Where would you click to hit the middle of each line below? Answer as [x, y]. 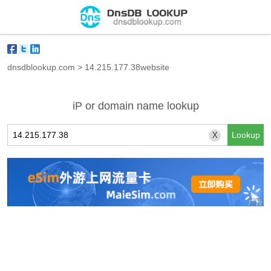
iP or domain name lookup [135, 106]
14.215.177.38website [127, 67]
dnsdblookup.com [41, 67]
